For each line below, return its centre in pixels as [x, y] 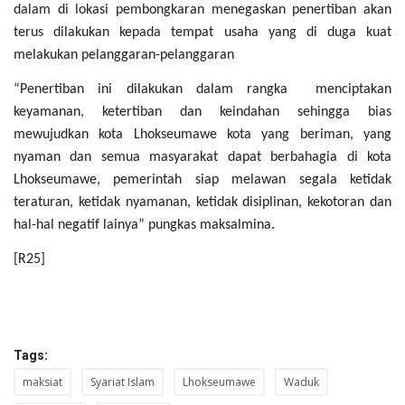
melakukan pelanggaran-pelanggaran [124, 55]
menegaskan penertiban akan [301, 9]
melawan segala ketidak [312, 179]
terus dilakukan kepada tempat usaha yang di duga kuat [202, 32]
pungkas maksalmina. [210, 225]
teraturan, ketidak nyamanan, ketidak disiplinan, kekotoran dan [202, 202]
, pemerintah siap [165, 179]
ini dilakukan [133, 89]
